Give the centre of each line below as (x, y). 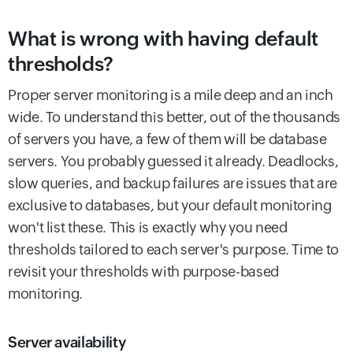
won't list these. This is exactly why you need (148, 228)
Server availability (67, 342)
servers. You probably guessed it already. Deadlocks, (173, 162)
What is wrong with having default (163, 39)
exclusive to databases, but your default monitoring (170, 206)
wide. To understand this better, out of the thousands (174, 117)
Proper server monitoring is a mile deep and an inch (171, 95)
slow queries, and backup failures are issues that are (173, 184)
